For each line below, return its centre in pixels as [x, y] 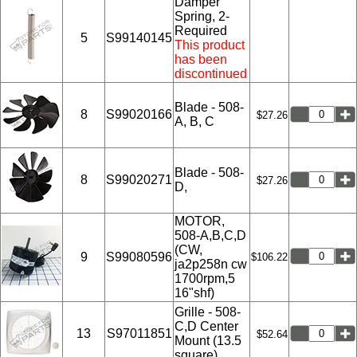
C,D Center [206, 326]
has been [201, 59]
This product [210, 45]
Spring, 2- [202, 16]
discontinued [211, 73]
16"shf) [194, 292]
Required [201, 30]
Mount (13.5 [208, 340]
